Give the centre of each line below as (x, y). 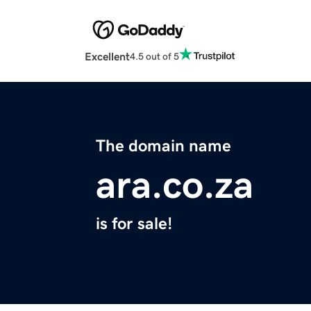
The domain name (163, 146)
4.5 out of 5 (154, 56)
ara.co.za (175, 185)
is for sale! (134, 224)
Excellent (107, 57)
